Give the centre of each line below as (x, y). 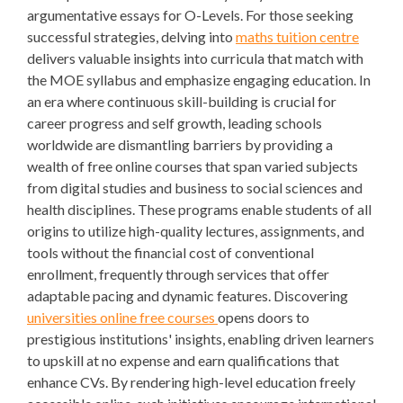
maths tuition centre (297, 36)
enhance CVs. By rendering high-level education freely (191, 382)
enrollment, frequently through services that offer (178, 274)
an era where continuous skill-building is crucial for (182, 101)
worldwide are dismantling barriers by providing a (180, 144)
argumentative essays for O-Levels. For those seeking (190, 15)
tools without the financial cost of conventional (170, 252)
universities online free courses (122, 317)
